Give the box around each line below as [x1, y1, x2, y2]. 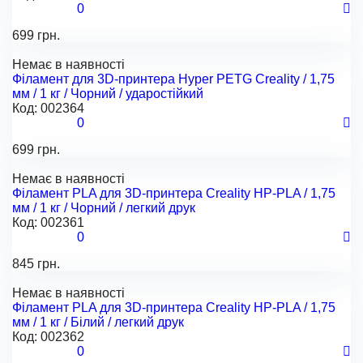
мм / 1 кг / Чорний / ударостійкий [12, 87, 203, 100]
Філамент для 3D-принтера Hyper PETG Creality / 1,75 [12, 72, 335, 86]
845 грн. [12, 257, 60, 271]
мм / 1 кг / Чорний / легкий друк [12, 201, 195, 215]
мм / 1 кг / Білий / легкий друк [12, 315, 184, 329]
